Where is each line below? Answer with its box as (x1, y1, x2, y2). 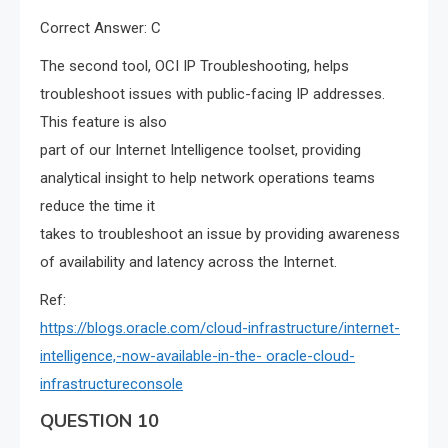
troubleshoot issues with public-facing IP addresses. (40, 85, 385, 104)
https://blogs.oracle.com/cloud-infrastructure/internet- (40, 319, 400, 338)
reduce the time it (40, 197, 155, 216)
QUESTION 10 (40, 409, 159, 434)
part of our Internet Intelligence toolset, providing (40, 141, 361, 160)
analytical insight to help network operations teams (40, 169, 375, 188)
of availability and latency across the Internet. (40, 253, 337, 272)
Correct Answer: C (40, 19, 161, 38)
